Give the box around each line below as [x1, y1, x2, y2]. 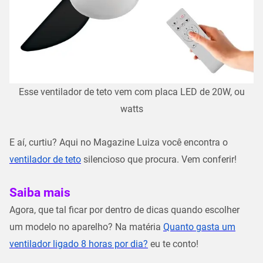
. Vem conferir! [177, 153, 239, 165]
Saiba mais [9, 184, 73, 200]
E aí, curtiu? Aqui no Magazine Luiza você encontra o [9, 136, 228, 148]
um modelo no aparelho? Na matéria [9, 221, 163, 232]
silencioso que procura [81, 153, 177, 165]
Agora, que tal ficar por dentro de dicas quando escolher [9, 204, 240, 215]
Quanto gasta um [163, 221, 235, 232]
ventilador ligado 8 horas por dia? [9, 238, 148, 249]
